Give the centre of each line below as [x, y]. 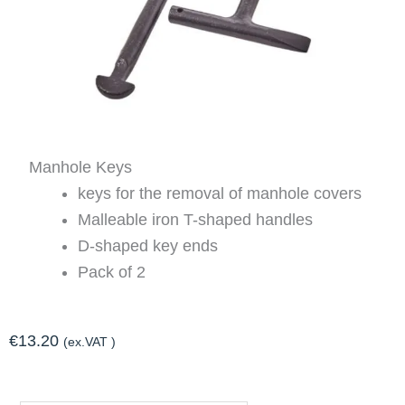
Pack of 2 [112, 272]
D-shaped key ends [148, 245]
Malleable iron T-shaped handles [196, 219]
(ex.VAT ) [89, 341]
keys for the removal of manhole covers [220, 193]
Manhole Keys [81, 167]
